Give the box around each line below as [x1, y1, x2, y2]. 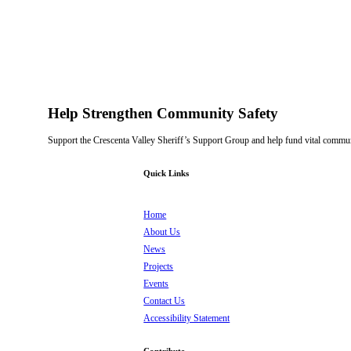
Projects [143, 260, 174, 272]
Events [143, 277, 169, 289]
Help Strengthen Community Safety [48, 104, 279, 121]
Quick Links [143, 168, 190, 178]
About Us [143, 226, 181, 237]
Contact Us [143, 295, 186, 306]
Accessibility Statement [143, 312, 230, 324]
